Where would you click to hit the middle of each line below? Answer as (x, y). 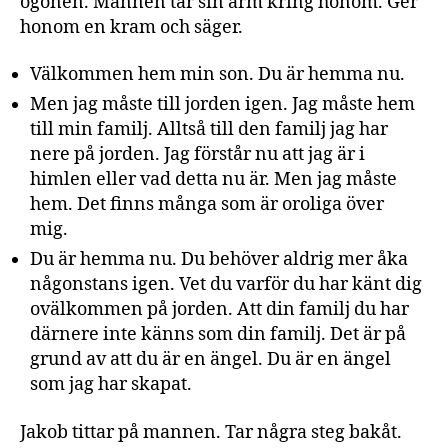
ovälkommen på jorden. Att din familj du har (219, 309)
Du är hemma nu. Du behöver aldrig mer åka (219, 259)
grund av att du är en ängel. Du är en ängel (210, 359)
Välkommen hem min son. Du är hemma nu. (219, 74)
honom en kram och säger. (131, 27)
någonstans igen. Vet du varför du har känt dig (226, 284)
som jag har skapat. (113, 384)
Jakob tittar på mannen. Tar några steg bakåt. (211, 432)
